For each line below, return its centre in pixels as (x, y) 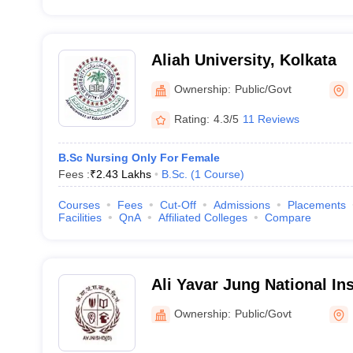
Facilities (80, 217)
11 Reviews (271, 119)
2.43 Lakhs (123, 174)
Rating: (191, 119)
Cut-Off (178, 205)
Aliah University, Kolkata (243, 60)
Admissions (242, 205)
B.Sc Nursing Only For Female (139, 158)
